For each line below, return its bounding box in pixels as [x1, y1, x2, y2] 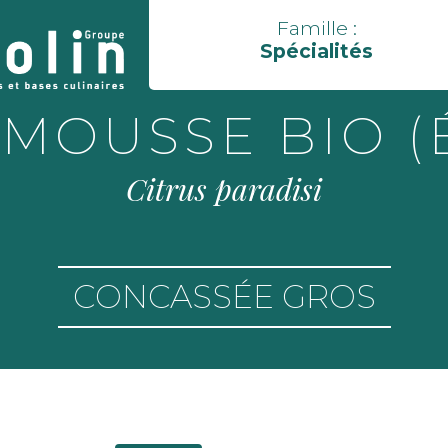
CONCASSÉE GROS [72, 276, 376, 316]
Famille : [276, 16, 357, 40]
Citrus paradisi [126, 168, 322, 209]
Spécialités [260, 39, 373, 63]
